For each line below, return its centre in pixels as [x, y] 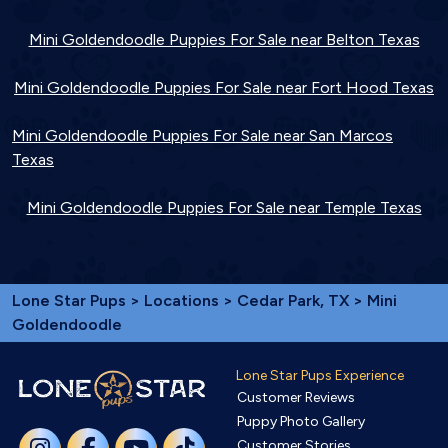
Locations [181, 300]
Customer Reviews [296, 397]
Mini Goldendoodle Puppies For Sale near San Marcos [202, 135]
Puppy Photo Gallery [301, 421]
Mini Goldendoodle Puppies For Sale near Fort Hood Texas [224, 87]
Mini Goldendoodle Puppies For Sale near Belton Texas [224, 39]
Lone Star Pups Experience [320, 375]
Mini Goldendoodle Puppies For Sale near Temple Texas [224, 207]
